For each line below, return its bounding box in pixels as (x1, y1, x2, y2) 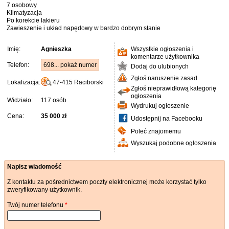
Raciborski (74, 79, 104, 86)
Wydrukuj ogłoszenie (131, 102, 189, 109)
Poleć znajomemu (131, 128, 181, 135)
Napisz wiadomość (7, 163, 62, 170)
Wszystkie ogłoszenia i (131, 45, 194, 53)
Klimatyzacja (7, 9, 42, 16)
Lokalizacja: (7, 79, 40, 86)
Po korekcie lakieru (7, 17, 60, 24)
